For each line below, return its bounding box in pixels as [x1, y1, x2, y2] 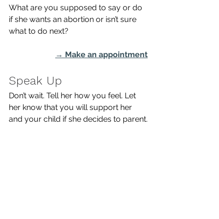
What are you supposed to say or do [9, 3, 144, 12]
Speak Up [9, 74, 62, 88]
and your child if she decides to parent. [9, 114, 148, 124]
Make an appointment [65, 50, 148, 59]
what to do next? [9, 26, 70, 36]
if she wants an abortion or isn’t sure [9, 15, 138, 24]
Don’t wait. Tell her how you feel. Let [9, 91, 138, 100]
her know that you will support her [9, 103, 134, 112]
